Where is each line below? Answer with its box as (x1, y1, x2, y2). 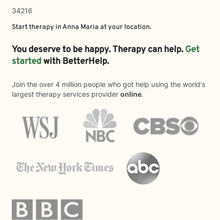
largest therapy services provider (12, 90, 120, 98)
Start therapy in (12, 23, 62, 31)
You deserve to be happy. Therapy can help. (12, 44, 185, 55)
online (120, 90, 141, 98)
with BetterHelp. (43, 56, 111, 67)
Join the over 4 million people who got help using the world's (12, 80, 205, 88)
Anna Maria (62, 23, 99, 31)
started (12, 56, 43, 67)
